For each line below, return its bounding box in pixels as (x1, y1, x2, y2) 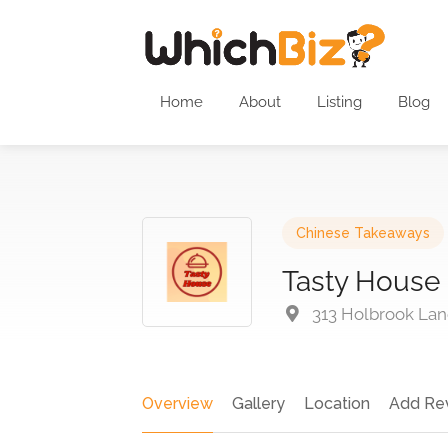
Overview (142, 394, 213, 413)
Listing (317, 93, 362, 111)
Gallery (232, 394, 285, 413)
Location (304, 394, 370, 413)
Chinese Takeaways (296, 225, 430, 241)
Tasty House (282, 265, 440, 298)
